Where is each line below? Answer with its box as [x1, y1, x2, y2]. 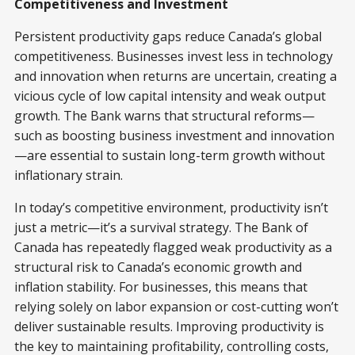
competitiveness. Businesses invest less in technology [14, 48, 333, 66]
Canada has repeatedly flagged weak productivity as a [14, 239, 332, 257]
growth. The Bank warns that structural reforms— [14, 107, 315, 125]
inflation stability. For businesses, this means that [14, 278, 307, 296]
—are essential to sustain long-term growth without [14, 147, 325, 165]
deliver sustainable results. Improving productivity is [14, 318, 324, 336]
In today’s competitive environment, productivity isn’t [14, 199, 328, 217]
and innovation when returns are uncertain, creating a [14, 67, 337, 86]
